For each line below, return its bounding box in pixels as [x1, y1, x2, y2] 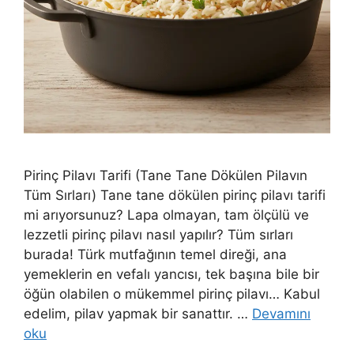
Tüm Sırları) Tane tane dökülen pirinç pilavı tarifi [24, 186, 326, 203]
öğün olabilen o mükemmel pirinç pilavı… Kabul [24, 285, 320, 302]
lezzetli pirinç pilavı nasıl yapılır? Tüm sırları [24, 226, 293, 243]
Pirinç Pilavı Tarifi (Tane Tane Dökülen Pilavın [24, 167, 307, 183]
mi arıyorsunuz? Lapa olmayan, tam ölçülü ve [24, 206, 309, 223]
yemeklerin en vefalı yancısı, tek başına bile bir [24, 265, 319, 282]
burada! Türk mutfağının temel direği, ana [24, 246, 287, 262]
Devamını [252, 305, 311, 322]
